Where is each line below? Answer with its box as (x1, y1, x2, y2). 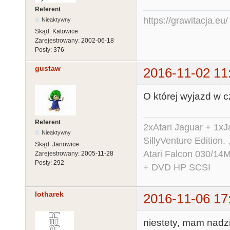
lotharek (35, 190, 64, 199)
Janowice (52, 141, 79, 148)
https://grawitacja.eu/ (143, 15, 228, 26)
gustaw (35, 64, 61, 73)
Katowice (52, 27, 78, 35)
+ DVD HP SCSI (143, 162, 210, 173)
